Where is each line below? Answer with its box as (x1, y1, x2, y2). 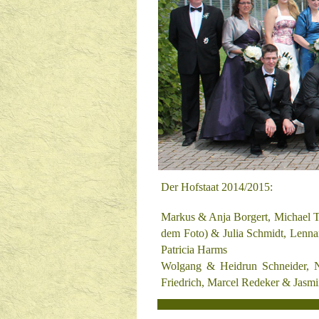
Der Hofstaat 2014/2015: (161, 181, 273, 193)
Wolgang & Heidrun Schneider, (161, 260, 315, 272)
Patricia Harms (161, 244, 227, 256)
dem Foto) (161, 227, 208, 239)
